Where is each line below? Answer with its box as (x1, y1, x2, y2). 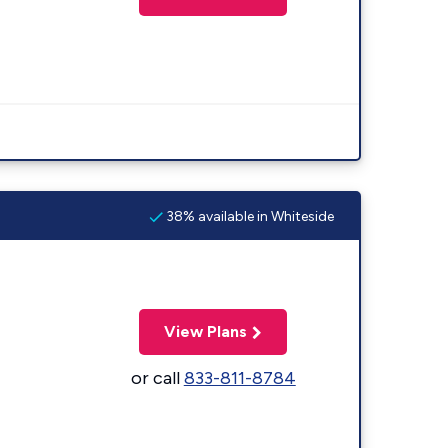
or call (130, 366, 184, 389)
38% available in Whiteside (163, 207, 334, 225)
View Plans (164, 321, 248, 341)
